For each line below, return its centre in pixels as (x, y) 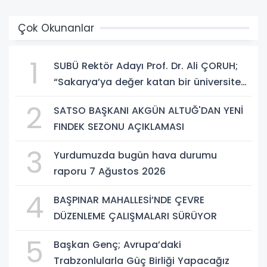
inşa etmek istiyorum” (107, 98)
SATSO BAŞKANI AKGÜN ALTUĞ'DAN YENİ (148, 110)
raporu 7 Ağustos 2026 (110, 171)
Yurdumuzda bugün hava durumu (135, 155)
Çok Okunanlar (56, 28)
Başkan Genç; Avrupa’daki (117, 244)
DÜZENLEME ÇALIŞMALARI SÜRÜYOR (135, 216)
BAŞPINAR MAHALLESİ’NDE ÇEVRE (129, 200)
